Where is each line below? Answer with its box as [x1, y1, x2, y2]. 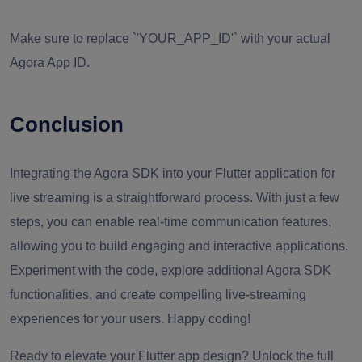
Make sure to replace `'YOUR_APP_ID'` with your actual [10, 32, 330, 45]
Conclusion [10, 112, 124, 137]
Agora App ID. [10, 56, 90, 69]
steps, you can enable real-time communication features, [10, 215, 331, 229]
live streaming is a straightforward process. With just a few [10, 191, 339, 204]
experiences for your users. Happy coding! [10, 312, 250, 326]
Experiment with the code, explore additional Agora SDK [10, 263, 331, 277]
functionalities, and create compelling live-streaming [10, 288, 306, 301]
